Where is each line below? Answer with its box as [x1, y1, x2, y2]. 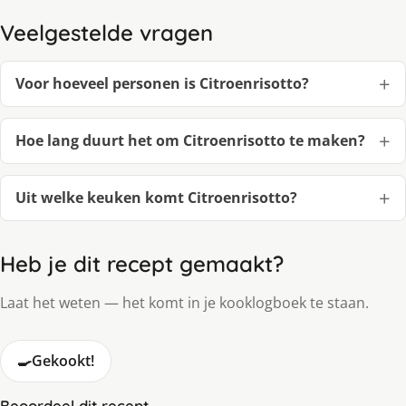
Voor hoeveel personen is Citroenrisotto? [15, 72, 309, 93]
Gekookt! [32, 350, 94, 371]
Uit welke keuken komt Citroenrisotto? [15, 187, 297, 208]
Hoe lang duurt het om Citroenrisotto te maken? [15, 130, 365, 150]
